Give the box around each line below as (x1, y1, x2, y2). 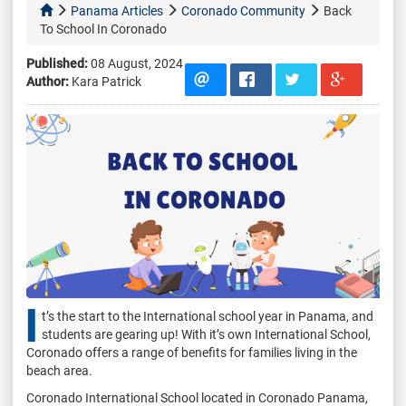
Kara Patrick (69, 73, 141, 89)
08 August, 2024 (88, 55, 183, 71)
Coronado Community (181, 3, 305, 18)
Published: (26, 55, 88, 71)
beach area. (26, 362, 92, 378)
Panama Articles (71, 3, 163, 18)
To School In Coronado (40, 21, 167, 36)
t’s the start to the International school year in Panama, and (42, 308, 373, 324)
